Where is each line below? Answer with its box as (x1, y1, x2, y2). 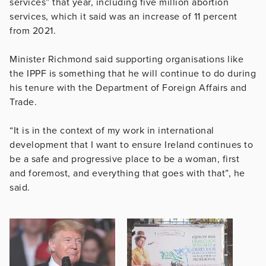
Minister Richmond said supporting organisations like (9, 53, 243, 65)
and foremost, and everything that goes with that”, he (9, 167, 245, 179)
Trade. (9, 96, 37, 108)
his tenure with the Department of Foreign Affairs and (9, 81, 247, 94)
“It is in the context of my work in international (9, 124, 214, 137)
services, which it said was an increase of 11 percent (9, 10, 237, 23)
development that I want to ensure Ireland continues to (9, 138, 253, 151)
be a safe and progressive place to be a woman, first (9, 153, 239, 165)
